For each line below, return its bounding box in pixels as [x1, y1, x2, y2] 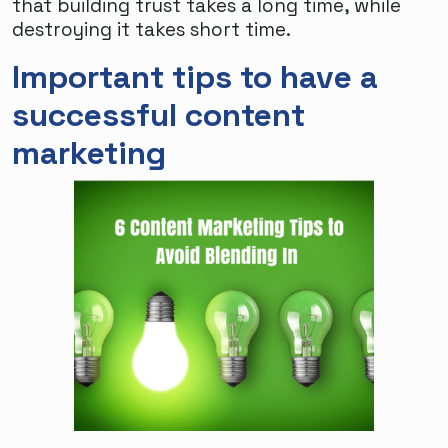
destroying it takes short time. [12, 16, 291, 42]
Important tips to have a [12, 56, 378, 97]
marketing [12, 132, 166, 173]
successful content [12, 94, 305, 135]
